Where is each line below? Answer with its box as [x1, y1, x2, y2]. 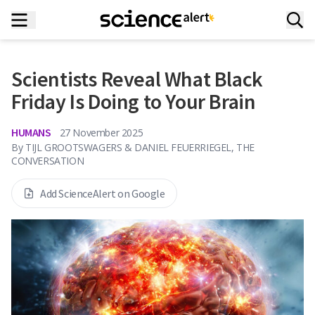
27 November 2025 [59, 125, 143, 139]
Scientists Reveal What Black [11, 65, 263, 92]
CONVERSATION [11, 154, 84, 167]
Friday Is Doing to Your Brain [11, 88, 256, 115]
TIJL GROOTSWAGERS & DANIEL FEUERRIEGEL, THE [25, 141, 255, 154]
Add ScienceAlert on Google [40, 186, 165, 200]
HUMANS [11, 125, 51, 139]
